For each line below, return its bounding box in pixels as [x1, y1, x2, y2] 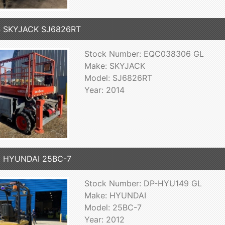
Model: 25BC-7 [84, 202, 142, 213]
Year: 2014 [84, 85, 125, 95]
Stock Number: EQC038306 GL [84, 49, 204, 59]
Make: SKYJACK [84, 61, 145, 71]
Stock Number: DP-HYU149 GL [84, 178, 202, 189]
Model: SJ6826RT [84, 73, 152, 83]
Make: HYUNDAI [84, 190, 146, 201]
